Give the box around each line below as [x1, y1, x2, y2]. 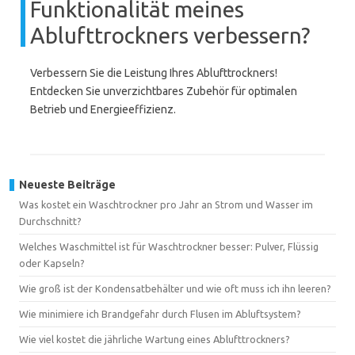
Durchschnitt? [19, 216, 82, 227]
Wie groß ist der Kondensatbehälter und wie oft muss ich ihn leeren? [19, 283, 331, 294]
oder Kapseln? [19, 258, 85, 269]
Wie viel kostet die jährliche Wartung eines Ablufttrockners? [19, 334, 290, 345]
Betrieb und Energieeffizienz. [30, 103, 176, 116]
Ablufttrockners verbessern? [30, 23, 310, 48]
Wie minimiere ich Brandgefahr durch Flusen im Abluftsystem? [19, 308, 301, 319]
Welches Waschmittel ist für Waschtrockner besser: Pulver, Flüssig [19, 241, 319, 252]
